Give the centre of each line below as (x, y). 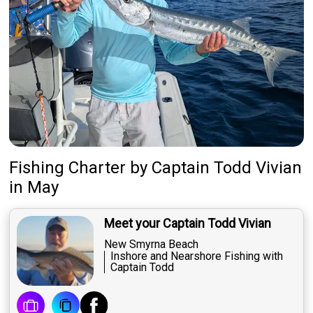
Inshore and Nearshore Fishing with (197, 256)
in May (34, 188)
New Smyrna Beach (152, 245)
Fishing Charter (68, 168)
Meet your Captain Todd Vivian (188, 224)
